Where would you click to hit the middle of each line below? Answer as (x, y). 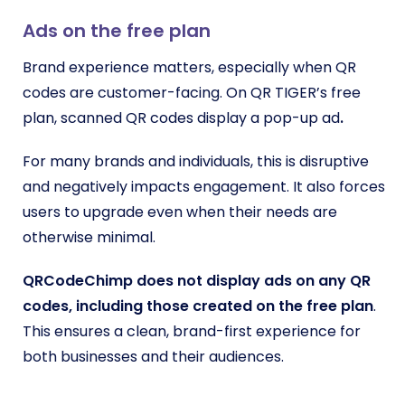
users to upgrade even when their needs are (180, 212)
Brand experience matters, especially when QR (189, 68)
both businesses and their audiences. (153, 357)
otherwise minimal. (89, 238)
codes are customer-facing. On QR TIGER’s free (192, 93)
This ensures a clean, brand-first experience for (192, 332)
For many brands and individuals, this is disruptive (196, 162)
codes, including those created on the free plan (198, 306)
